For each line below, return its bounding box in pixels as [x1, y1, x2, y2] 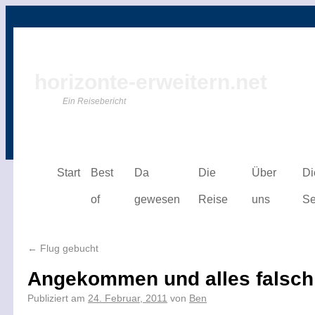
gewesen [134, 193, 180, 205]
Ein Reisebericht [63, 96, 126, 106]
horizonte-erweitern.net [34, 70, 267, 94]
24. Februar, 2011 [88, 292, 167, 304]
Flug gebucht [37, 243, 98, 254]
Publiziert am [27, 292, 85, 304]
